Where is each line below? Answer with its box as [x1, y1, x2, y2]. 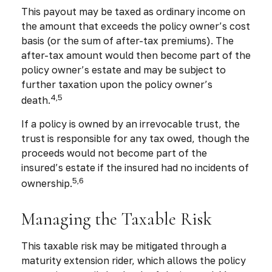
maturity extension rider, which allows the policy [21, 254, 246, 267]
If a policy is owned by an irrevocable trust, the [21, 117, 240, 130]
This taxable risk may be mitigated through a [21, 240, 226, 253]
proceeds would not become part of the [21, 146, 207, 159]
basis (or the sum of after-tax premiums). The [21, 34, 234, 47]
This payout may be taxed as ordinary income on [21, 5, 245, 18]
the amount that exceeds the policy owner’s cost [21, 19, 250, 32]
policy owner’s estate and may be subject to [21, 63, 226, 76]
